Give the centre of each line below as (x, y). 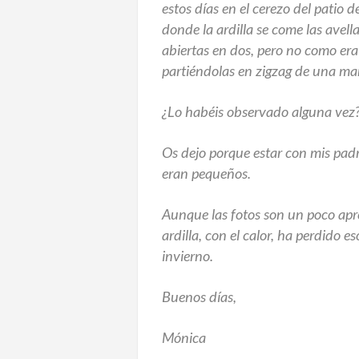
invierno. (188, 255)
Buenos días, (199, 296)
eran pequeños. (206, 173)
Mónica (184, 337)
